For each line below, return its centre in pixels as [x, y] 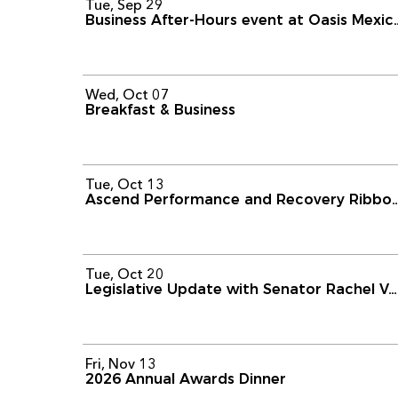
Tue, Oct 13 [125, 183]
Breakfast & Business [161, 109]
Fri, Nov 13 [121, 363]
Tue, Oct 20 [125, 273]
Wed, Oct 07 [128, 94]
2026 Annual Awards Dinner [186, 378]
